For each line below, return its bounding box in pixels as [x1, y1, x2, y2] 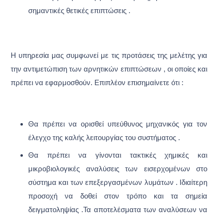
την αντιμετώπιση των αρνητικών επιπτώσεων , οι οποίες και [10, 65, 208, 73]
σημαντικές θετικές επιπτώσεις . [28, 7, 130, 15]
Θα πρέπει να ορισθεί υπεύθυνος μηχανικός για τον [28, 120, 208, 128]
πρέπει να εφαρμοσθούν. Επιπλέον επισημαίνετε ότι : [10, 79, 183, 87]
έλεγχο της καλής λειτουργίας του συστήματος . [28, 134, 180, 142]
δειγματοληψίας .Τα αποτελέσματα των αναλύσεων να [28, 205, 208, 214]
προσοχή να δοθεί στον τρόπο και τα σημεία [28, 192, 208, 200]
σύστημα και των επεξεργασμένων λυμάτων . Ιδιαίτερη [28, 178, 208, 186]
